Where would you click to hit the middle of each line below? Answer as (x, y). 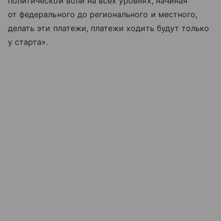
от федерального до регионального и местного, (103, 14)
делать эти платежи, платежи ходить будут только (109, 28)
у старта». (28, 42)
